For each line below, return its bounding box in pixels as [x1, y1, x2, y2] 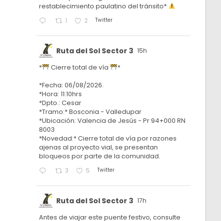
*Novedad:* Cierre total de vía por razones [39, 134, 177, 143]
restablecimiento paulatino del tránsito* [39, 1, 169, 11]
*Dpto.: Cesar [39, 98, 82, 108]
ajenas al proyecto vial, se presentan [39, 143, 158, 152]
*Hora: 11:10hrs [39, 89, 82, 99]
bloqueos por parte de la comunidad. [39, 151, 161, 161]
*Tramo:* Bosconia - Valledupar [39, 107, 142, 116]
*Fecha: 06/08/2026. [39, 80, 104, 90]
